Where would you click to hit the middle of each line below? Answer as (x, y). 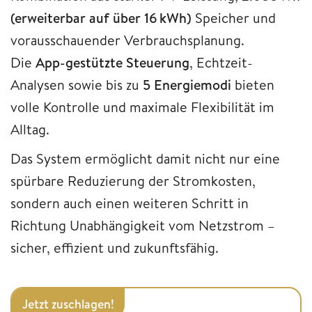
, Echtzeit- (221, 62)
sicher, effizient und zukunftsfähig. (115, 247)
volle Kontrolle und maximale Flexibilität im (142, 107)
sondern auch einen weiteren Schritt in (130, 203)
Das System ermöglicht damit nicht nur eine (145, 158)
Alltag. (30, 129)
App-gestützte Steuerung (112, 62)
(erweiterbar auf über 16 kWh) (101, 17)
